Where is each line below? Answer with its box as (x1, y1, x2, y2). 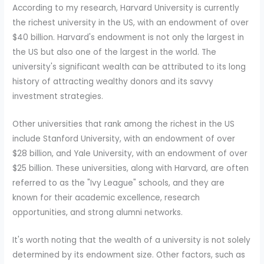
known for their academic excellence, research (12, 192, 200, 203)
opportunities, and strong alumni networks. (12, 206, 183, 218)
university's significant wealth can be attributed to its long (12, 61, 246, 72)
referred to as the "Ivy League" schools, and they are (12, 177, 225, 189)
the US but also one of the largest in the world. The (12, 46, 217, 58)
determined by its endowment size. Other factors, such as (12, 249, 246, 260)
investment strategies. (12, 90, 104, 102)
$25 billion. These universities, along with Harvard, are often (12, 162, 249, 174)
